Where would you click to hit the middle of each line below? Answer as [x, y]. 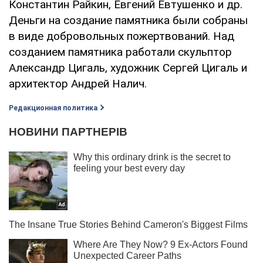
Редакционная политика [53, 108]
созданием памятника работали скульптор [120, 52]
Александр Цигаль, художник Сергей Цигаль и [128, 68]
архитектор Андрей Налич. [78, 83]
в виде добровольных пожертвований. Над [122, 36]
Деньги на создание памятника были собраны [128, 20]
